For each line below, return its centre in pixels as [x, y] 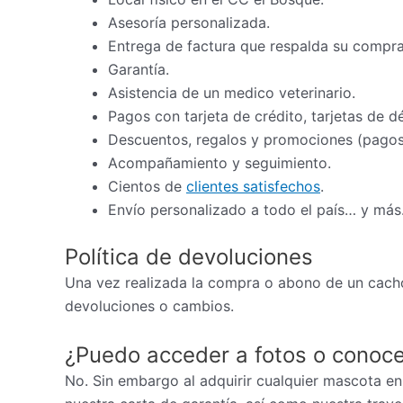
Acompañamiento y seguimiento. [219, 163]
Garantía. [139, 70]
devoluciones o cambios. [149, 306]
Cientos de [147, 187]
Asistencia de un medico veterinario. [232, 93]
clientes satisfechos [253, 187]
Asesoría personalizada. [189, 23]
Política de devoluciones [189, 257]
